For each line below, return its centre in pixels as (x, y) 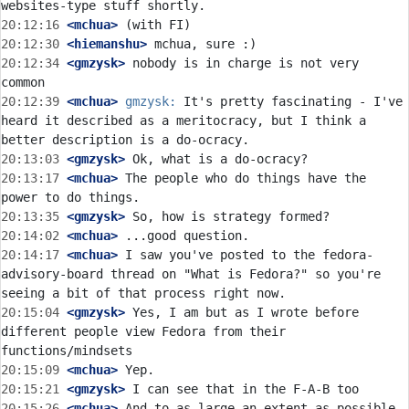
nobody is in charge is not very (242, 63)
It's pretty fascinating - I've (289, 101)
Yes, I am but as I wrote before (242, 312)
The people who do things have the (242, 178)
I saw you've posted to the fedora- (246, 255)
